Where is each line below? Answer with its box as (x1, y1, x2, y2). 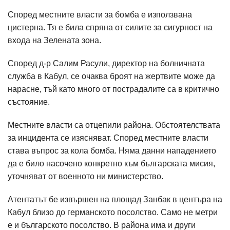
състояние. (8, 98, 52, 106)
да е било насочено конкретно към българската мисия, (8, 159, 215, 168)
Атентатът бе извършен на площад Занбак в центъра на (8, 195, 222, 204)
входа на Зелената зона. (8, 36, 103, 45)
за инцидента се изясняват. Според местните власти (8, 133, 208, 142)
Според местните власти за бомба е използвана (8, 10, 192, 19)
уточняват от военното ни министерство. (8, 172, 163, 181)
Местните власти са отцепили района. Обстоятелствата (8, 121, 220, 129)
